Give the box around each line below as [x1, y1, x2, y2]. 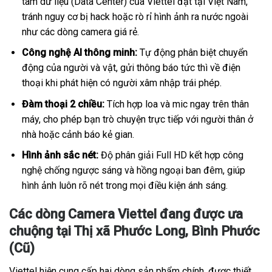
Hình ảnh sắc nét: [21, 149, 98, 161]
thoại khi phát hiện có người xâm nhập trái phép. [21, 77, 222, 89]
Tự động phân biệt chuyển [137, 47, 248, 59]
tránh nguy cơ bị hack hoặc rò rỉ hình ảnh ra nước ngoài [21, 10, 248, 22]
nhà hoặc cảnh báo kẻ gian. [21, 128, 134, 140]
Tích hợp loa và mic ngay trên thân [104, 98, 249, 110]
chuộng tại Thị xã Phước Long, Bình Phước [9, 223, 260, 239]
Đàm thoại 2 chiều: [21, 98, 104, 110]
